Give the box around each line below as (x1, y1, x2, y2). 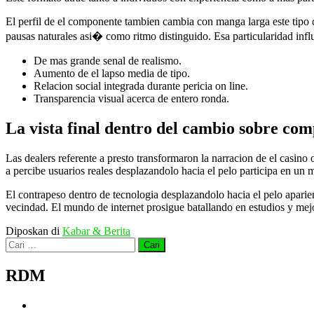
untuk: (5, 249, 33, 261)
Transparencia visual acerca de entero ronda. (34, 93, 229, 105)
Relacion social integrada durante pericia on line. (34, 80, 248, 93)
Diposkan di (6, 224, 62, 237)
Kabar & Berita (62, 224, 130, 237)
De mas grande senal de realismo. (34, 55, 182, 67)
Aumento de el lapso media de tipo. (34, 67, 190, 80)
